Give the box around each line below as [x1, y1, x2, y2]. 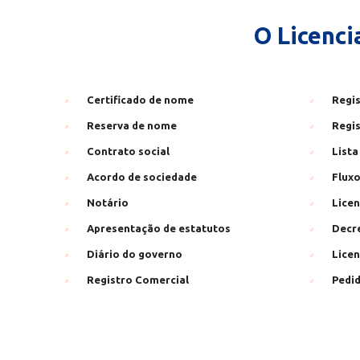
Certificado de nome [87, 94, 194, 105]
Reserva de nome [87, 120, 177, 131]
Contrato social [87, 145, 170, 157]
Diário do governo [87, 248, 182, 260]
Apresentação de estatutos [87, 223, 231, 234]
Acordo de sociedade [87, 171, 197, 182]
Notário [87, 197, 129, 208]
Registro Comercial [87, 274, 189, 285]
